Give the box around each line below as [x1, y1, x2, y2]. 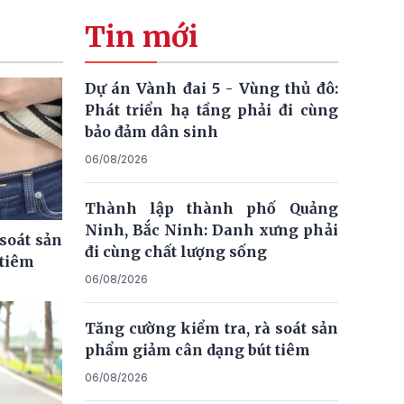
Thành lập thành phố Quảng [84, 199, 338, 217]
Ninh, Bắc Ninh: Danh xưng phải [84, 221, 338, 239]
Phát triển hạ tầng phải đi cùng [84, 101, 338, 119]
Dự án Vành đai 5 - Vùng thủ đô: [84, 79, 338, 97]
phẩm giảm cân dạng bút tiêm [84, 341, 310, 359]
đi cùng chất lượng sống [84, 243, 267, 261]
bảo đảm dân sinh [84, 123, 218, 141]
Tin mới [84, 19, 198, 55]
